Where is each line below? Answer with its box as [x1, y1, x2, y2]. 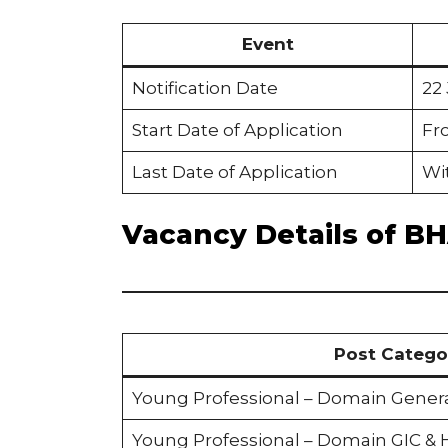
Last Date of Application [131, 161, 338, 182]
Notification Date [131, 77, 278, 98]
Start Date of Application [131, 119, 343, 140]
